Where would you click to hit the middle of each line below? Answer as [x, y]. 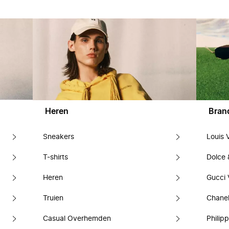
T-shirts [55, 157]
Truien [53, 198]
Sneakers [59, 137]
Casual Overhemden [77, 219]
